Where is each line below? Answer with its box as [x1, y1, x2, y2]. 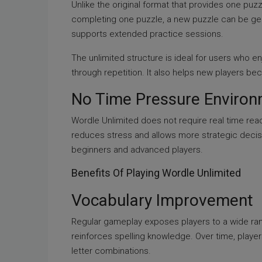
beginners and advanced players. [71, 144, 203, 155]
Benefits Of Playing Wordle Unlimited [71, 167, 241, 179]
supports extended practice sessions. [71, 29, 223, 39]
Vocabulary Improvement [71, 191, 253, 210]
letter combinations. [71, 246, 151, 256]
